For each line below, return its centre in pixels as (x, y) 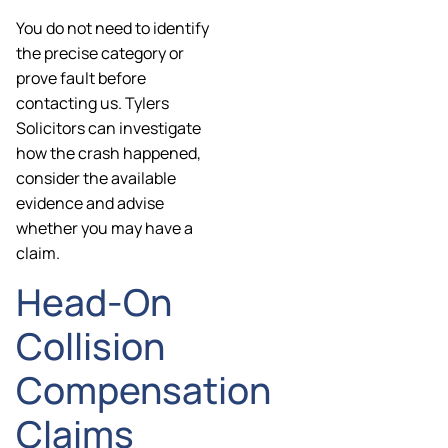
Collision (90, 346)
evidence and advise (90, 202)
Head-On (94, 302)
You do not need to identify (112, 27)
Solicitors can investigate (108, 127)
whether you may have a (104, 227)
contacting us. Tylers (92, 102)
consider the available (96, 177)
